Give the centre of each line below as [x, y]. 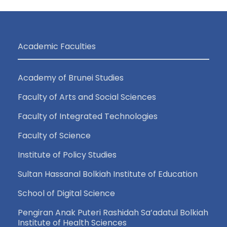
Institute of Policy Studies [67, 155]
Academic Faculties [57, 46]
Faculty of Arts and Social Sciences [87, 97]
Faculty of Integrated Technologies [88, 116]
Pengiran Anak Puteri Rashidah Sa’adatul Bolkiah [113, 212]
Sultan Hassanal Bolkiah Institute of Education [108, 174]
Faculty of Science [54, 135]
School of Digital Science [66, 193]
